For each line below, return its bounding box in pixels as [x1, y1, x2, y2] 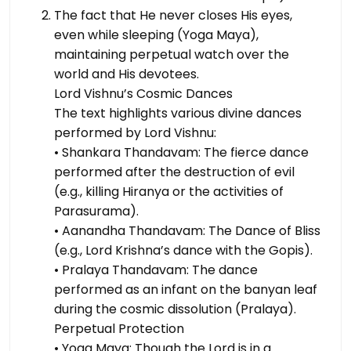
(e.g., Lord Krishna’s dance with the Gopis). [54, 241, 313, 260]
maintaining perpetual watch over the [54, 45, 289, 64]
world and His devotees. [54, 65, 199, 84]
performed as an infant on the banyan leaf [54, 280, 317, 299]
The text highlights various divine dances [54, 104, 302, 123]
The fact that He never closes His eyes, [54, 6, 292, 25]
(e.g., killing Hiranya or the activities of [54, 183, 284, 201]
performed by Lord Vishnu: [54, 124, 216, 143]
